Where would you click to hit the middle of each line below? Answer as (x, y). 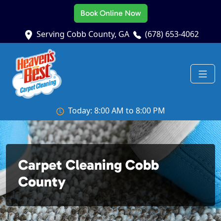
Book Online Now (110, 13)
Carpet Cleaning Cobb (89, 165)
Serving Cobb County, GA (83, 34)
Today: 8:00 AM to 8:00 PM (116, 111)
